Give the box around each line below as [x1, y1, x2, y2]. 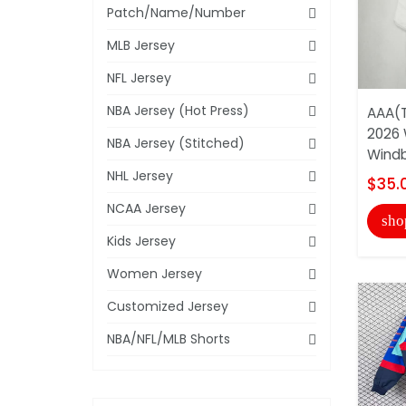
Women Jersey [107, 264, 202, 283]
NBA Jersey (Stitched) [107, 133, 245, 152]
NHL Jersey [107, 166, 173, 185]
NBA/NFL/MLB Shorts [107, 329, 230, 348]
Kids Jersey [107, 231, 176, 250]
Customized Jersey [107, 296, 228, 315]
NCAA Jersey [107, 198, 186, 217]
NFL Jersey [107, 68, 171, 87]
